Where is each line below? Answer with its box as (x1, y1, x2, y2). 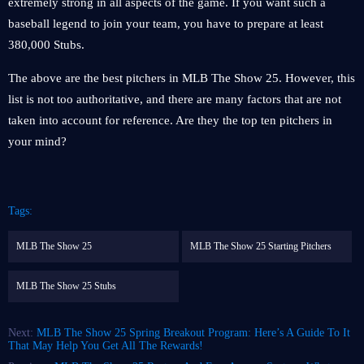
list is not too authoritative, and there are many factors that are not (8, 93, 341, 106)
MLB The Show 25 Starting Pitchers (189, 240, 331, 252)
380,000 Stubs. (8, 38, 84, 51)
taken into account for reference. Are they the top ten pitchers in (8, 114, 332, 127)
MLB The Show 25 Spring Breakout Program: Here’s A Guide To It (37, 327, 350, 339)
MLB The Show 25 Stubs (16, 280, 116, 292)
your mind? (8, 135, 67, 148)
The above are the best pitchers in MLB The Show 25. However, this (8, 71, 355, 84)
